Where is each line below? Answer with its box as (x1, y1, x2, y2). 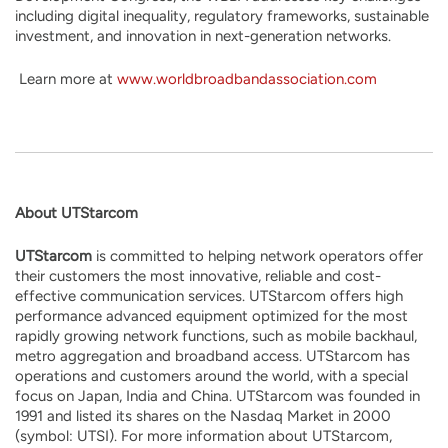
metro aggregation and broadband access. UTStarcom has (15, 347, 410, 365)
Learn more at (15, 70, 117, 88)
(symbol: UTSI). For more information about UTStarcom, (15, 427, 392, 445)
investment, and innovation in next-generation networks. (15, 27, 391, 45)
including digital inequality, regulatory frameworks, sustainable (15, 7, 429, 25)
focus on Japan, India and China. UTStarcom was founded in (15, 387, 420, 405)
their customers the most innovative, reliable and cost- (15, 267, 381, 285)
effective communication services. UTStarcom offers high (15, 287, 403, 305)
